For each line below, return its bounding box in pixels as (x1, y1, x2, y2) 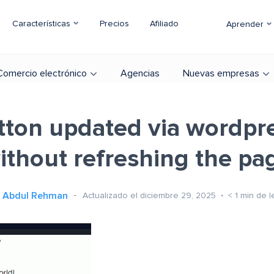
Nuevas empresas (183, 68, 259, 78)
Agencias (120, 68, 160, 78)
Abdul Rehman (2, 191, 68, 201)
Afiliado (150, 20, 179, 28)
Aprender (226, 20, 266, 29)
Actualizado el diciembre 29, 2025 (82, 191, 218, 200)
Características (12, 20, 73, 28)
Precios (100, 20, 129, 28)
